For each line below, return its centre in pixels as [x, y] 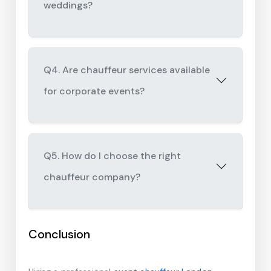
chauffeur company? [92, 177]
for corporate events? [94, 91]
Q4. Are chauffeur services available [127, 70]
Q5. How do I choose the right [113, 156]
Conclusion [60, 234]
